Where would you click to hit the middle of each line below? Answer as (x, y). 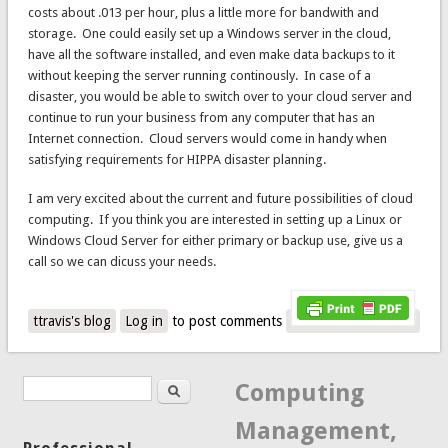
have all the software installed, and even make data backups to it (211, 55)
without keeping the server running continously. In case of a (199, 76)
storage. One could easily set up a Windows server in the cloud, (209, 34)
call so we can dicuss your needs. (121, 262)
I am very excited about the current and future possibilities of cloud (220, 199)
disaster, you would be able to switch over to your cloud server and (219, 97)
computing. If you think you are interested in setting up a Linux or (214, 220)
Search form (94, 393)
